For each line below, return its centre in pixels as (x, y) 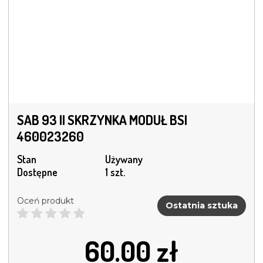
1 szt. (115, 172)
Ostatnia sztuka (202, 205)
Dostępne (37, 172)
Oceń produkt (45, 201)
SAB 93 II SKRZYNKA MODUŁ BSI (102, 120)
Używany (124, 159)
